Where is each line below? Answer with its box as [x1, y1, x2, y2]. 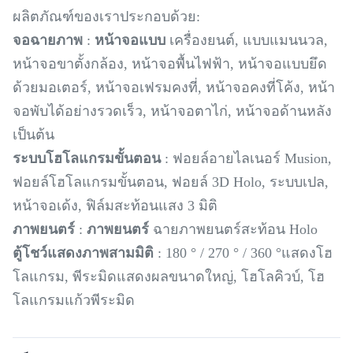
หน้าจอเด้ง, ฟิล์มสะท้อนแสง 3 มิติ [13, 197, 217, 214]
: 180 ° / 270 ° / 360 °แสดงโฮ [154, 244, 333, 261]
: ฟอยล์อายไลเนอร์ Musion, [161, 150, 332, 166]
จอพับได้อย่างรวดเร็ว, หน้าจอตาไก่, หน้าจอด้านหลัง [13, 102, 332, 119]
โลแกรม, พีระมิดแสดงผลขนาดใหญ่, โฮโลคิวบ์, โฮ [13, 268, 325, 284]
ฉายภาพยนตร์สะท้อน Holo [149, 221, 318, 237]
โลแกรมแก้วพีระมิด [13, 292, 135, 308]
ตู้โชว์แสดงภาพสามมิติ [13, 244, 154, 261]
